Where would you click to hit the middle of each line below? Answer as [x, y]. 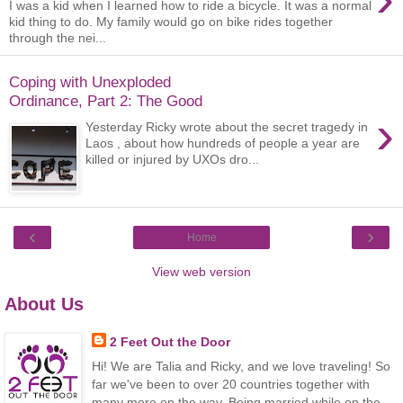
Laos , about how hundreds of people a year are [223, 143]
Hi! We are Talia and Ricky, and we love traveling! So [241, 367]
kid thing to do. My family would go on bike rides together [171, 22]
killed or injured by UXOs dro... [173, 159]
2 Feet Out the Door [170, 342]
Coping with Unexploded [90, 81]
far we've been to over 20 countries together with [230, 385]
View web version [201, 272]
